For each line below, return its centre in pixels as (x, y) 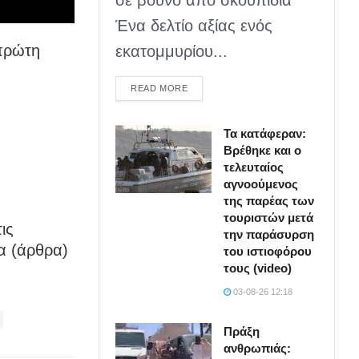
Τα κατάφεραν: (265, 133)
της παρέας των (269, 200)
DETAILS (206, 87)
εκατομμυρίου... (172, 51)
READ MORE (159, 88)
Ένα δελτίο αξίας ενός (194, 25)
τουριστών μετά (269, 217)
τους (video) (258, 268)
